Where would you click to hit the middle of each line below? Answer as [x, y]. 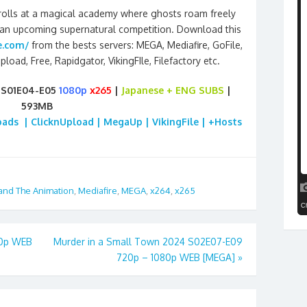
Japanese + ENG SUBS [173, 90]
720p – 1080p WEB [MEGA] [176, 258]
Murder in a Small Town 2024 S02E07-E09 [148, 242]
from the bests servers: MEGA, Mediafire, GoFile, [137, 45]
